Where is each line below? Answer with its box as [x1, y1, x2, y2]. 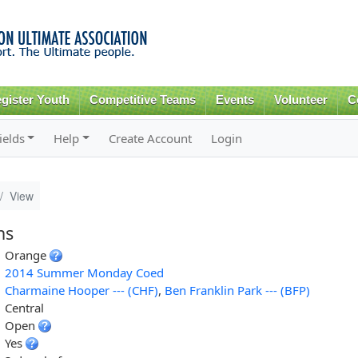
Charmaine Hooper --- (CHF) [4, 281, 158, 298]
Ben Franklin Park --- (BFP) [164, 281, 310, 298]
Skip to [128, 2, 161, 17]
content [128, 37, 163, 52]
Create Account [109, 129, 193, 146]
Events [216, 93, 255, 106]
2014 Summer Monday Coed [4, 264, 164, 280]
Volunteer [273, 93, 328, 106]
